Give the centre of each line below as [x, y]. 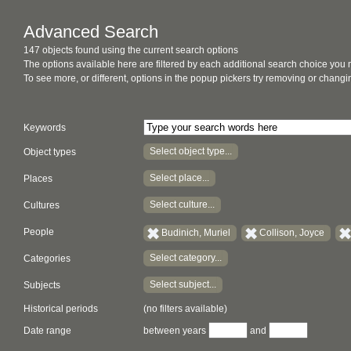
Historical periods [61, 309]
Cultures [42, 206]
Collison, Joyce [292, 232]
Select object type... [191, 151]
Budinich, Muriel [196, 232]
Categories [47, 259]
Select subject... [183, 284]
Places [38, 179]
